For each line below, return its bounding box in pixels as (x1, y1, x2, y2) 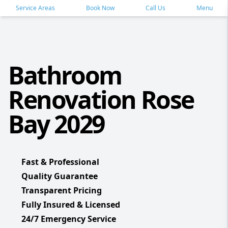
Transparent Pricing (21, 185, 102, 196)
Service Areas (15, 4, 55, 12)
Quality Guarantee (21, 170, 98, 182)
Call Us (145, 4, 165, 12)
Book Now (85, 4, 115, 12)
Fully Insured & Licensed (21, 199, 120, 210)
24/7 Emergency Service (21, 213, 116, 224)
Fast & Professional (21, 156, 99, 167)
